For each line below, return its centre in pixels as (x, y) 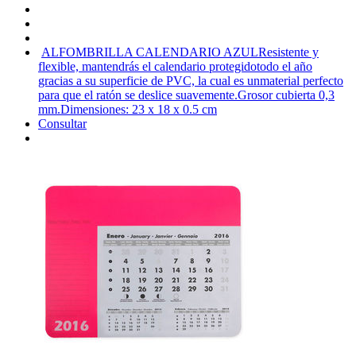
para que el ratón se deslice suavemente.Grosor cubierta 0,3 (186, 95)
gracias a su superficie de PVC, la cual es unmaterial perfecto (191, 80)
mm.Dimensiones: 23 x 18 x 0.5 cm (128, 109)
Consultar (62, 123)
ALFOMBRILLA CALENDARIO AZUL (150, 52)
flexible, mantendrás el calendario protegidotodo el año (175, 66)
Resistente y (288, 52)
